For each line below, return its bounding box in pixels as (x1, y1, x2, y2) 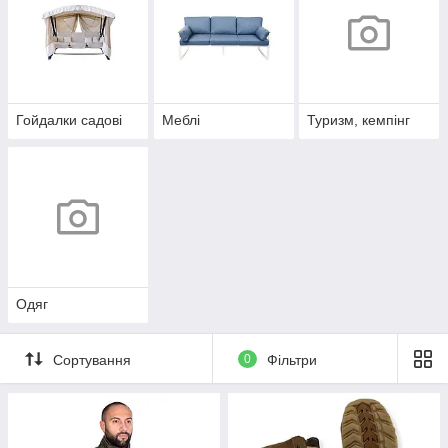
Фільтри (266, 351, 317, 368)
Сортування (53, 351, 131, 368)
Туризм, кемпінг (307, 112, 411, 129)
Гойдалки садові (16, 112, 122, 129)
